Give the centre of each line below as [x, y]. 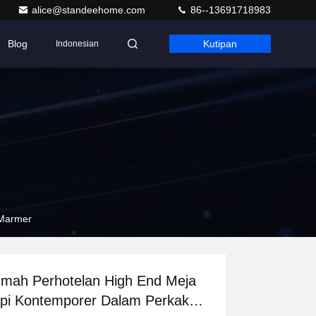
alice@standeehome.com [90, 10]
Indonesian [77, 44]
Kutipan [220, 44]
